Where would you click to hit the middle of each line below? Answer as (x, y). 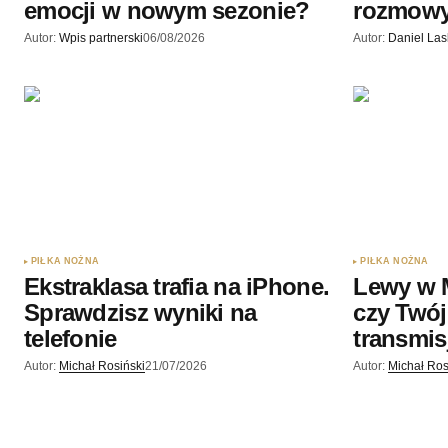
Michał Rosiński (102, 365)
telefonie (70, 338)
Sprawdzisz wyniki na (140, 312)
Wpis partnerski (101, 38)
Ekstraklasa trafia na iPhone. (177, 286)
